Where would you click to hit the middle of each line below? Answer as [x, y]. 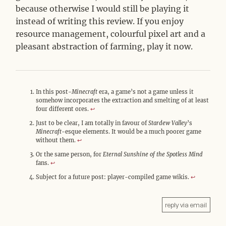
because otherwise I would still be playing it [103, 9]
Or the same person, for [70, 155]
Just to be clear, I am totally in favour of [92, 123]
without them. [57, 140]
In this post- [54, 92]
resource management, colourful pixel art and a [111, 34]
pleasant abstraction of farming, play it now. [104, 47]
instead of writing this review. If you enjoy [100, 21]
